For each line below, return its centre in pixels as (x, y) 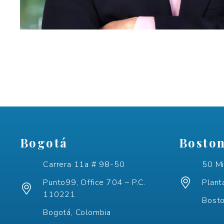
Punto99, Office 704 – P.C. (94, 182)
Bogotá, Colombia (77, 212)
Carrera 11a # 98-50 (84, 164)
